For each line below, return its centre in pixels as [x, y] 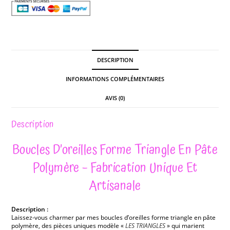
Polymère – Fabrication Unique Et [115, 168]
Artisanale [115, 186]
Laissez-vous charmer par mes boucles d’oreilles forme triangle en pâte [114, 218]
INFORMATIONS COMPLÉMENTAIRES [115, 79]
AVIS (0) [115, 98]
